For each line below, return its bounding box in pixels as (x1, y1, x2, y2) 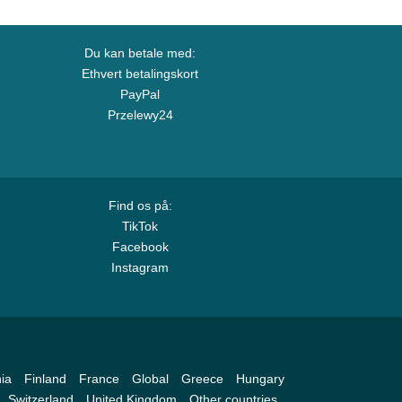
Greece (180, 371, 223, 386)
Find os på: (108, 198, 172, 213)
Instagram (111, 260, 169, 275)
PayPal (120, 87, 160, 101)
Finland (23, 371, 66, 386)
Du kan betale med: (84, 46, 196, 60)
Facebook (111, 240, 169, 254)
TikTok (122, 219, 158, 233)
